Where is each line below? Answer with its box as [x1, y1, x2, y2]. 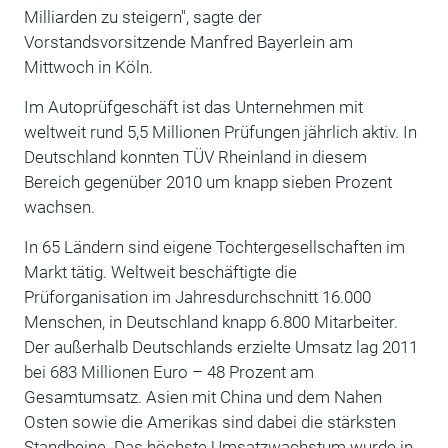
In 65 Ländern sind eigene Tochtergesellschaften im [23, 236, 405, 257]
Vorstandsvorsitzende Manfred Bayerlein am [23, 31, 353, 52]
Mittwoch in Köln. [23, 56, 153, 77]
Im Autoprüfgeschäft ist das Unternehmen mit [23, 96, 363, 117]
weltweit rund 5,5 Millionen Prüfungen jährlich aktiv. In [23, 121, 417, 142]
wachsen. [23, 196, 95, 217]
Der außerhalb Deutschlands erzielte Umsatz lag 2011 [23, 336, 418, 357]
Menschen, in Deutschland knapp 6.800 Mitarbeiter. [23, 311, 398, 332]
